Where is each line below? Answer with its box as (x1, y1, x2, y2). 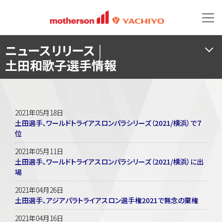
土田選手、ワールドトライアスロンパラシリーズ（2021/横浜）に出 (15, 156, 204, 166)
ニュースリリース (5, 41, 98, 59)
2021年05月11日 (15, 146, 63, 156)
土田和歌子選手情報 (5, 55, 116, 74)
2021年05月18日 (15, 107, 63, 117)
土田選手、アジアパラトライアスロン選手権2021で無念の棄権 (15, 195, 198, 205)
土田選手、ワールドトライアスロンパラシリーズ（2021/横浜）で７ (15, 117, 202, 128)
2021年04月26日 (15, 184, 63, 195)
